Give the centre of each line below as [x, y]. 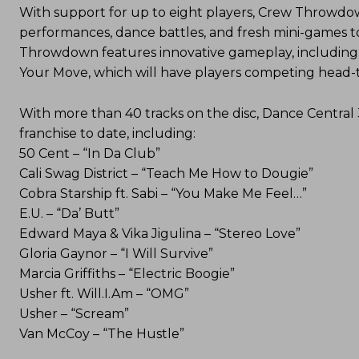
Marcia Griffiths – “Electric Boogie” [127, 273]
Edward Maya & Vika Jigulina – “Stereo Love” [160, 233]
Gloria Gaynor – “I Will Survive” [116, 253]
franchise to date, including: [107, 133]
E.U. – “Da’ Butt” [69, 213]
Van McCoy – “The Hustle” [102, 333]
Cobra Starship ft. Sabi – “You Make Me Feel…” [163, 193]
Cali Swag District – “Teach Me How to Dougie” [166, 173]
